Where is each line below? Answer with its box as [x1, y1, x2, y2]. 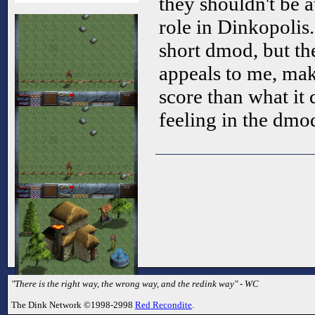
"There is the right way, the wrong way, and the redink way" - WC [11, 278, 259, 290]
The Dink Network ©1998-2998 [11, 299, 135, 310]
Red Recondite [135, 299, 192, 310]
